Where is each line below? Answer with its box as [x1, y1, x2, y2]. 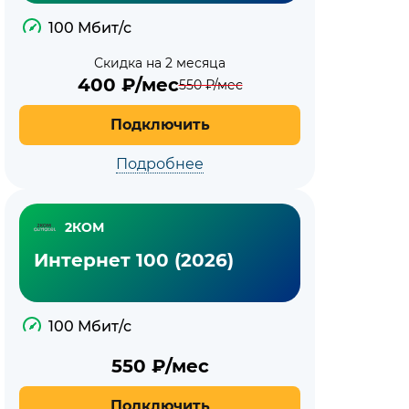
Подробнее [116, 155, 204, 173]
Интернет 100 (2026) [34, 249, 234, 271]
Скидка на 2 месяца [94, 55, 225, 71]
